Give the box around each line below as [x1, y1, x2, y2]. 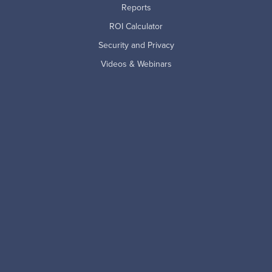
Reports [121, 1, 151, 14]
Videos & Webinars [100, 58, 172, 70]
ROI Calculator [109, 20, 163, 33]
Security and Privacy [98, 39, 174, 52]
